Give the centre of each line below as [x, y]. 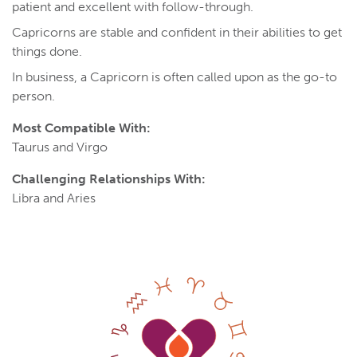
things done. [47, 52]
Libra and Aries [54, 198]
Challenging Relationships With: [109, 179]
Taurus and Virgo [60, 147]
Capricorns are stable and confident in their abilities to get [177, 33]
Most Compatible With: [81, 128]
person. [33, 96]
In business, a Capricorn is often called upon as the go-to [175, 77]
